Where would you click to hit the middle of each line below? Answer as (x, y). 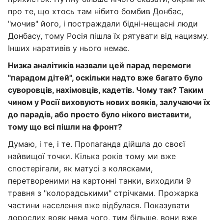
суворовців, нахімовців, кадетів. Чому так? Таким (106, 90)
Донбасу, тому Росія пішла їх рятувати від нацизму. (108, 36)
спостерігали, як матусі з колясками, (80, 168)
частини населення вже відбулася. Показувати (99, 205)
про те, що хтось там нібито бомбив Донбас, (96, 11)
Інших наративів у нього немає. (69, 48)
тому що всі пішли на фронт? (65, 127)
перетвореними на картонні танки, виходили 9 (99, 181)
